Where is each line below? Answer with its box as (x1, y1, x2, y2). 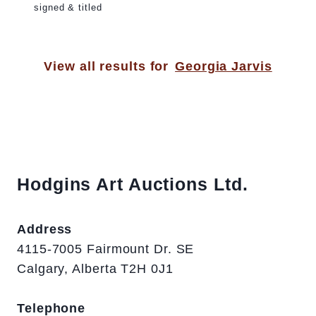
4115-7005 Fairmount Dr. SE (17, 242, 195, 257)
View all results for (44, 59, 169, 74)
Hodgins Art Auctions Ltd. (17, 174, 248, 195)
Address (17, 222, 73, 237)
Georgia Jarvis (175, 59, 272, 74)
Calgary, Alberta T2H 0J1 (17, 262, 174, 276)
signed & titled (34, 2, 102, 13)
